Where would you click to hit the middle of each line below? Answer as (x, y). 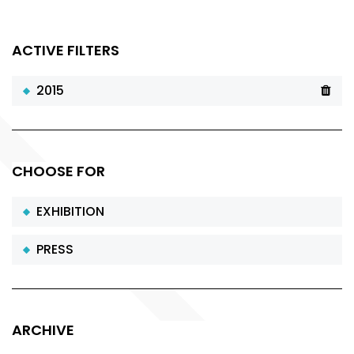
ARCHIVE (43, 330)
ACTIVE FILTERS (66, 50)
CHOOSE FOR (58, 171)
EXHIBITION (67, 211)
